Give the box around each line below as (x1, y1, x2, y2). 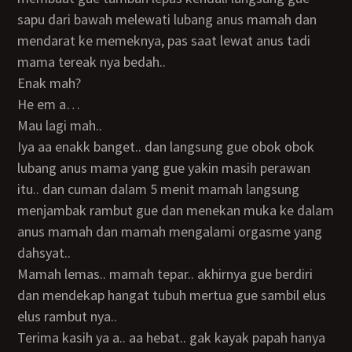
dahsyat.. (17, 244, 71, 262)
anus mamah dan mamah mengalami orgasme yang (17, 222, 323, 240)
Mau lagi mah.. (28, 116, 103, 134)
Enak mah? (25, 74, 82, 92)
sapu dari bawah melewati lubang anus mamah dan (17, 10, 317, 28)
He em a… (27, 95, 81, 113)
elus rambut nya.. (17, 307, 118, 325)
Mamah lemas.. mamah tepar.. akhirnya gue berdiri (17, 265, 29, 283)
